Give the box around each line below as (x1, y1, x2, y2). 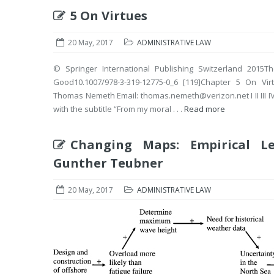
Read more (184, 103, 225, 114)
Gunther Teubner (53, 155, 163, 171)
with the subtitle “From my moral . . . (53, 103, 184, 114)
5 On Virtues (70, 7, 147, 24)
